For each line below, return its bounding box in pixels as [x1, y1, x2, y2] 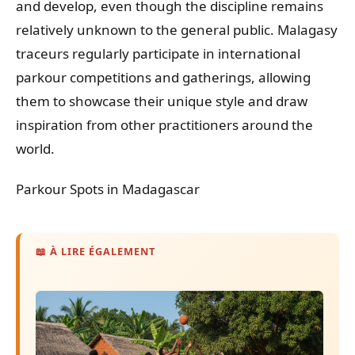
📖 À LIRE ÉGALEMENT [36, 244, 156, 259]
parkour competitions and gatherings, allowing [16, 67, 311, 86]
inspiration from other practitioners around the [16, 115, 313, 134]
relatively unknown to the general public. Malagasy [16, 20, 338, 39]
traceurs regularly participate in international [16, 44, 300, 63]
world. [16, 139, 55, 158]
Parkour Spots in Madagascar [16, 180, 200, 199]
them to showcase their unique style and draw [16, 91, 307, 110]
